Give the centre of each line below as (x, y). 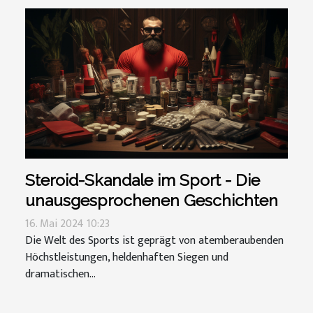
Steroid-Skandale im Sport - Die (143, 180)
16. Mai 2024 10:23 (67, 224)
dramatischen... (60, 274)
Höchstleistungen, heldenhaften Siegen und (127, 257)
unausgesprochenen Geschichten (152, 200)
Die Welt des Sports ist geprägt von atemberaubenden (154, 240)
